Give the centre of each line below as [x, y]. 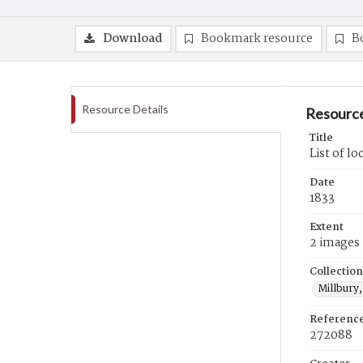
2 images [335, 243]
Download [132, 39]
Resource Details [125, 109]
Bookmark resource [257, 39]
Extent [327, 227]
